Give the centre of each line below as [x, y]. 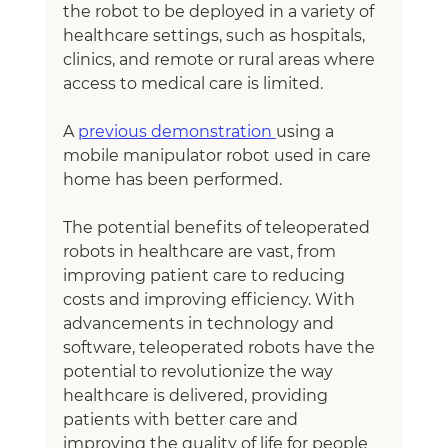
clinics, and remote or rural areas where [220, 59]
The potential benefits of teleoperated [218, 227]
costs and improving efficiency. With [210, 299]
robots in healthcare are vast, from [201, 251]
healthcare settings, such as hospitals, [215, 35]
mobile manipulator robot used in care [218, 155]
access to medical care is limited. [192, 83]
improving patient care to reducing [205, 275]
